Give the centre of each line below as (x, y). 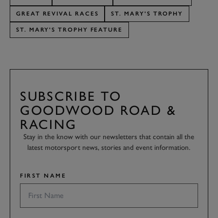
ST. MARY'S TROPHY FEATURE (69, 29)
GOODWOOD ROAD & (98, 110)
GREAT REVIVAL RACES (57, 13)
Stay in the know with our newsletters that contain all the (109, 136)
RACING (48, 124)
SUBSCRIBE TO (71, 96)
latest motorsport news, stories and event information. (109, 147)
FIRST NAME (43, 175)
